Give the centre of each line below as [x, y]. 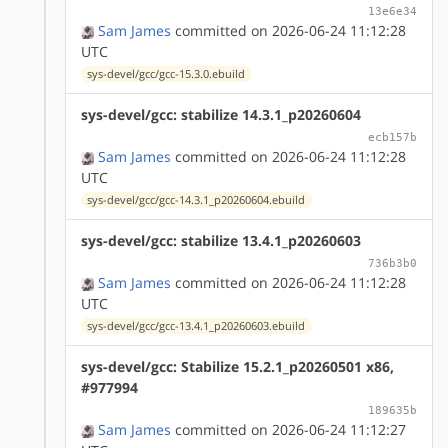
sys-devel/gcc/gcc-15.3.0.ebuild [166, 73]
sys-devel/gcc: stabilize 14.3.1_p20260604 [221, 114]
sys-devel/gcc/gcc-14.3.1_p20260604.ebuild [196, 199]
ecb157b [392, 136]
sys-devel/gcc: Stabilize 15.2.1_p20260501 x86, [237, 366]
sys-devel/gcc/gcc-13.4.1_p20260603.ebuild [196, 325]
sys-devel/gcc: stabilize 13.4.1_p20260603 [221, 240]
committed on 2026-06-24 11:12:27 [288, 429]
